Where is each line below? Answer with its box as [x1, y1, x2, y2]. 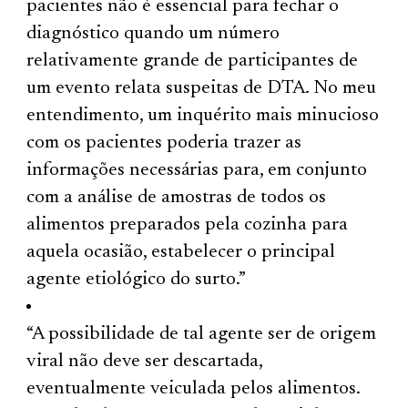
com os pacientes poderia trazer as [26, 133, 302, 153]
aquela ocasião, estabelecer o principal [26, 242, 336, 262]
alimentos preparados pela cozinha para [26, 215, 349, 235]
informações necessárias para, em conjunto [26, 160, 368, 180]
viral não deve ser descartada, [26, 352, 263, 372]
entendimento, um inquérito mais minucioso [26, 106, 380, 126]
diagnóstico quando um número [26, 24, 280, 44]
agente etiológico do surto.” [26, 270, 247, 290]
